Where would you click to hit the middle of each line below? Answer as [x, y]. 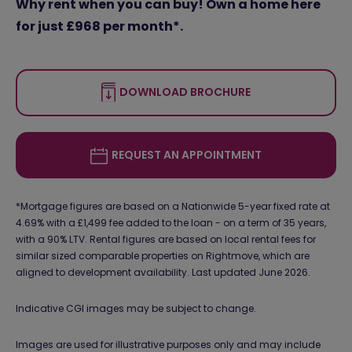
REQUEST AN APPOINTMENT [186, 155]
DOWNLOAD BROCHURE [184, 92]
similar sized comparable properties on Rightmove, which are [163, 256]
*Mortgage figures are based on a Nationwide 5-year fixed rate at [173, 207]
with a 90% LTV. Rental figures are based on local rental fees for [166, 240]
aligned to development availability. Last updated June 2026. [163, 273]
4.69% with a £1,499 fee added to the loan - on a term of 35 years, [171, 223]
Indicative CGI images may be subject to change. [136, 309]
